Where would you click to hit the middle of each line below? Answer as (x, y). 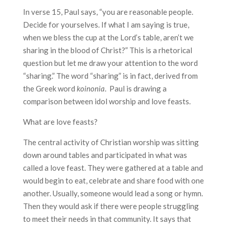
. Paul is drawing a (135, 88)
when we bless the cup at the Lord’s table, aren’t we (108, 37)
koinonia (90, 88)
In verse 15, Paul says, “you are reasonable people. (108, 12)
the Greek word (50, 88)
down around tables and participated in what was (105, 155)
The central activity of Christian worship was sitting (111, 142)
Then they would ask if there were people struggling (111, 206)
